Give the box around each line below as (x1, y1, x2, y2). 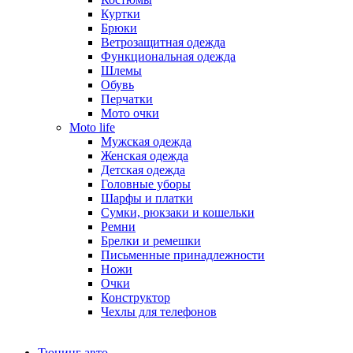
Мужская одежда (101, 135, 191, 148)
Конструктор (101, 291, 170, 304)
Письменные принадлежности (101, 248, 265, 262)
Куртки (101, 7, 140, 20)
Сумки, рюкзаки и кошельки (101, 206, 255, 219)
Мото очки (101, 106, 159, 120)
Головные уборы (101, 177, 191, 191)
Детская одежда (101, 163, 185, 176)
